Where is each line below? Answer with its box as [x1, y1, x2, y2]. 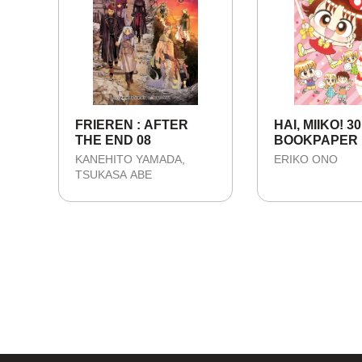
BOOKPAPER [274, 133, 358, 147]
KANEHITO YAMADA [75, 152, 182, 166]
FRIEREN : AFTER [75, 117, 188, 132]
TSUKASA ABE [75, 168, 152, 182]
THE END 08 [75, 133, 151, 147]
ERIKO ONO [274, 152, 338, 166]
